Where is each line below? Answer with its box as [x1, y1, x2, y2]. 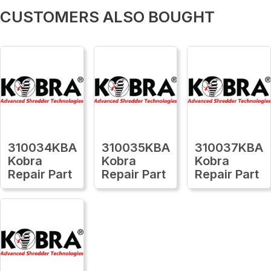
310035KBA [101, 140, 170, 155]
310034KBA [8, 140, 77, 155]
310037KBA [195, 140, 264, 155]
